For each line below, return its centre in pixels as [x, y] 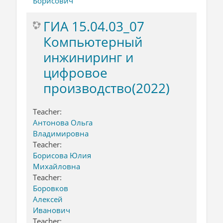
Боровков [51, 188]
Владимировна [61, 133]
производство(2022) [107, 88]
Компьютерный [93, 42]
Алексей [48, 199]
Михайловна [56, 166]
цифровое [75, 72]
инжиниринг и [88, 57]
